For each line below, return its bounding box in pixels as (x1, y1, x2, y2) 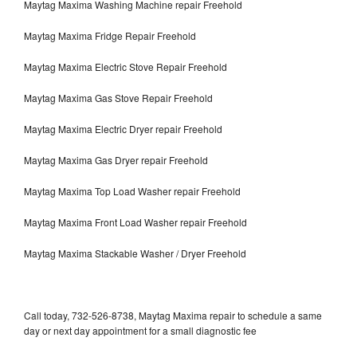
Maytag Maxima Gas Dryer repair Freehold (24, 152, 208, 167)
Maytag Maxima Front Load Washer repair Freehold (24, 214, 247, 229)
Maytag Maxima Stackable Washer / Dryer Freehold (24, 245, 246, 260)
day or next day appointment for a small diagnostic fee (24, 323, 257, 337)
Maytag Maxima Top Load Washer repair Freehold (24, 183, 241, 198)
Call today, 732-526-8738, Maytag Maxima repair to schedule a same (24, 308, 322, 322)
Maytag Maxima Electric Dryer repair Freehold (24, 121, 222, 135)
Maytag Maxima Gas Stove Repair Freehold (24, 90, 213, 104)
